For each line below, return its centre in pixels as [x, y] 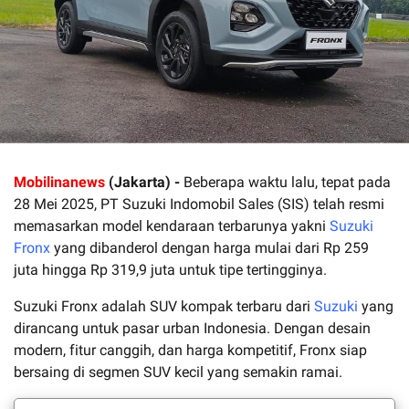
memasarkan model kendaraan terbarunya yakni [172, 225]
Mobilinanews [59, 182]
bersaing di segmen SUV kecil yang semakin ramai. [178, 372]
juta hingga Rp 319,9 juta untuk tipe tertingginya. [170, 269]
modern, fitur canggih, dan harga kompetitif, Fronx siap [190, 350]
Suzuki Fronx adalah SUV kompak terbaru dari [164, 306]
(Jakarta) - [142, 182]
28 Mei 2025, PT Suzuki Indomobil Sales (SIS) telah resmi [199, 204]
